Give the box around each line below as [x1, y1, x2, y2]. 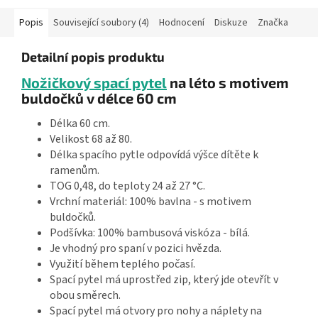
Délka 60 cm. [50, 116, 110, 132]
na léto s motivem [167, 74, 289, 92]
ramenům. [50, 163, 99, 179]
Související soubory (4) [53, 16, 149, 31]
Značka [258, 16, 288, 31]
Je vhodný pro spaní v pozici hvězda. [50, 241, 221, 257]
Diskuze [214, 16, 248, 31]
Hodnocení [159, 16, 204, 31]
